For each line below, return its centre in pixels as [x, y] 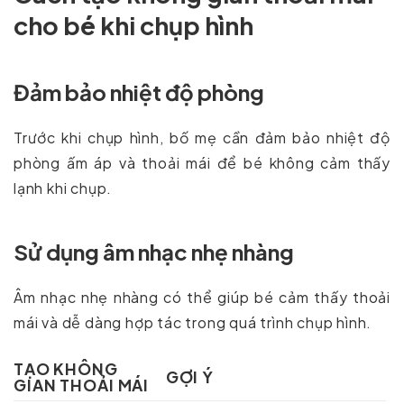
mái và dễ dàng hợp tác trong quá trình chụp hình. [193, 323]
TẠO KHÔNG [66, 369]
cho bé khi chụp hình [133, 26]
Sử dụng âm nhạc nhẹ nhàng [154, 252]
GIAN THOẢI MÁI [82, 386]
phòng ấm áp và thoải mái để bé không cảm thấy [202, 163]
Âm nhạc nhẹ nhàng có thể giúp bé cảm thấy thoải [202, 298]
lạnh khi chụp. [63, 188]
